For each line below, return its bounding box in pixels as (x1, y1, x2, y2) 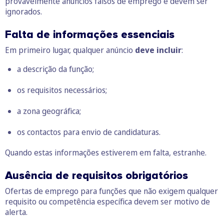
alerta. (5, 206, 27, 218)
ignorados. (5, 6, 42, 17)
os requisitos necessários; (17, 84, 107, 96)
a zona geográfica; (17, 105, 81, 117)
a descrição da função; (17, 63, 94, 75)
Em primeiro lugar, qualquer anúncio (5, 44, 135, 56)
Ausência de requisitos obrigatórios (5, 169, 188, 183)
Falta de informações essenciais (5, 28, 174, 42)
